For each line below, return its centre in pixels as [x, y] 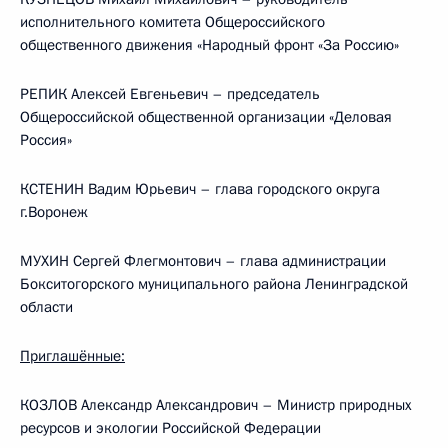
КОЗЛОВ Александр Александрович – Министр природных [216, 405]
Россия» [46, 140]
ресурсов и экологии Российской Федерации [170, 428]
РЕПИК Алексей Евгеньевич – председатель [170, 94]
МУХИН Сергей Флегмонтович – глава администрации [203, 261]
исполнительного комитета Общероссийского [172, 22]
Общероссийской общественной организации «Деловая [206, 117]
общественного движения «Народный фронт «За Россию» [209, 45]
